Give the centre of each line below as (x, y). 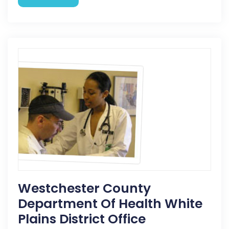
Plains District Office (82, 219)
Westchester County (84, 188)
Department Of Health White (110, 204)
